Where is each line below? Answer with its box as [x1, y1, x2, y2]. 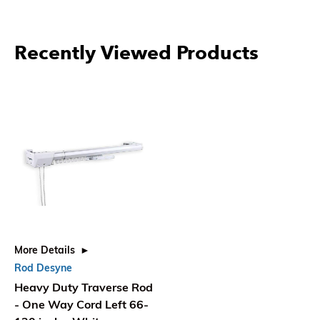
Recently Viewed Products [14, 41, 259, 65]
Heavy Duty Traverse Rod [14, 280, 153, 295]
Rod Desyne [14, 261, 72, 275]
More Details [14, 244, 75, 257]
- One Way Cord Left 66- [14, 297, 149, 312]
